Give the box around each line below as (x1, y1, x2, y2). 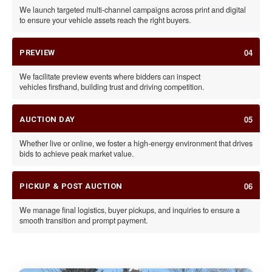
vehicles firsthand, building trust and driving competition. (19, 81, 204, 92)
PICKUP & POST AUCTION (19, 181, 123, 191)
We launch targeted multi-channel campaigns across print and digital (19, 4, 246, 15)
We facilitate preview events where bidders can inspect (19, 70, 200, 82)
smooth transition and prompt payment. (19, 214, 148, 226)
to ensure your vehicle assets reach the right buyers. (19, 14, 191, 25)
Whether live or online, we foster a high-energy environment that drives (19, 137, 253, 149)
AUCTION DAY (19, 114, 75, 124)
